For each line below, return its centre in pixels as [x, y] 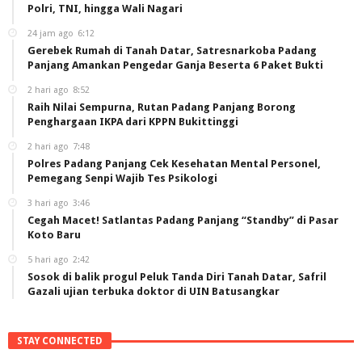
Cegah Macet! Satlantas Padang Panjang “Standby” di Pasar [183, 221]
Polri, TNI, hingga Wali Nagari [105, 9]
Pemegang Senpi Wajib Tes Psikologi [122, 179]
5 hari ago [48, 260]
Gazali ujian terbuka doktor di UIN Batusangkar [154, 292]
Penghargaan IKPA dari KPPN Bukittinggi [133, 122]
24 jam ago [51, 34]
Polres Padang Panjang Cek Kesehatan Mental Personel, [174, 164]
